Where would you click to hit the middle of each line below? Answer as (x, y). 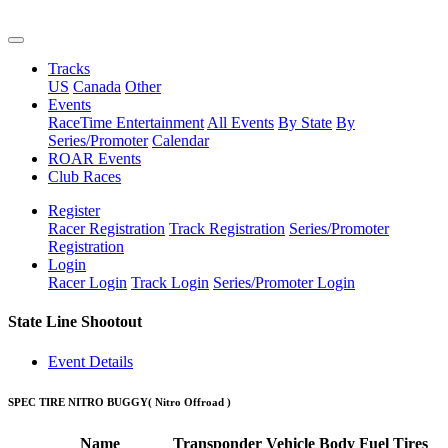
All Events (240, 122)
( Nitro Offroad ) (189, 401)
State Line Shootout (75, 322)
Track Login (170, 282)
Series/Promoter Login (284, 282)
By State (305, 122)
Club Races (84, 176)
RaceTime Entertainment (126, 122)
